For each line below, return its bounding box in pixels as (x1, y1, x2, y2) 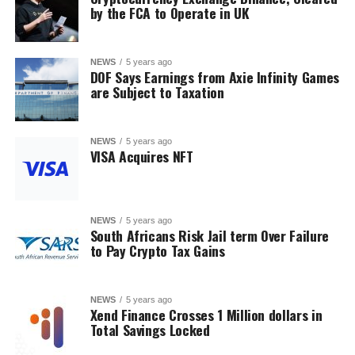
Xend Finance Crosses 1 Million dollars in (90, 304, 323, 325)
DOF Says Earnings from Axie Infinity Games (90, 67, 339, 87)
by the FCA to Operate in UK (90, 2, 250, 23)
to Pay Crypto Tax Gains (90, 240, 225, 261)
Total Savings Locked (90, 319, 210, 340)
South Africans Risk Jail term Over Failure (90, 225, 329, 246)
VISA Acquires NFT (90, 146, 193, 166)
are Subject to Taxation (90, 82, 224, 102)
